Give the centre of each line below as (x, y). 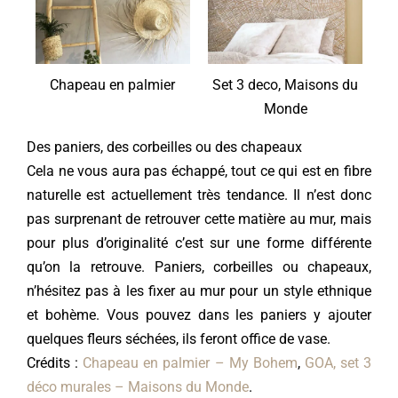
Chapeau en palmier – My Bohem (190, 363)
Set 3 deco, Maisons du (285, 85)
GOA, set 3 (338, 363)
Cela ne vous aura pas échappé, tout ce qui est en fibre (199, 171)
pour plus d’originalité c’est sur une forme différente (199, 243)
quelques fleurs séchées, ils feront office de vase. (178, 339)
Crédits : (55, 363)
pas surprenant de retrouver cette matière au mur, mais (199, 219)
